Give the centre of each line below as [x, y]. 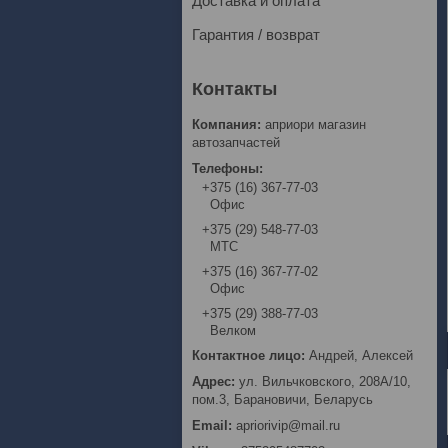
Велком [233, 331]
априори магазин [315, 124]
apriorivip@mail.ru [288, 426]
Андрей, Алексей [361, 356]
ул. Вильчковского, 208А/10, [325, 382]
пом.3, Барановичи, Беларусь [282, 400]
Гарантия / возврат [256, 34]
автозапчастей [236, 142]
